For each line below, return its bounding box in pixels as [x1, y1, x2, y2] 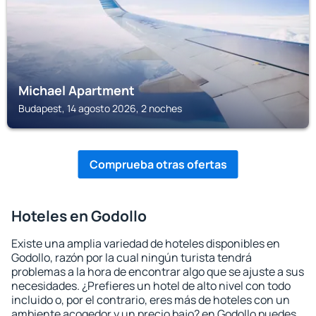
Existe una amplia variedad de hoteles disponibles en [11, 236, 280, 251]
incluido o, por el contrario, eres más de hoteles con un [11, 292, 290, 308]
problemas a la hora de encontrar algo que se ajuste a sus [11, 264, 304, 279]
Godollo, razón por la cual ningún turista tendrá [11, 250, 252, 265]
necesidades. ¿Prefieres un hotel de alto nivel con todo [11, 278, 291, 293]
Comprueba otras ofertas [89, 157, 227, 172]
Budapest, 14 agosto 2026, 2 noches [18, 102, 182, 115]
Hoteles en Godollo [11, 206, 147, 226]
